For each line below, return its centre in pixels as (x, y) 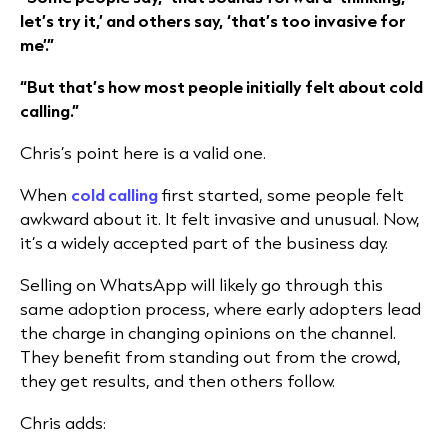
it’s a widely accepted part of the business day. (204, 243)
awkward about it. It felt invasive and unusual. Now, (220, 219)
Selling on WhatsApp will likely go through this (201, 285)
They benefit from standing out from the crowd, (210, 357)
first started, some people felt (281, 195)
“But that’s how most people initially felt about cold (221, 87)
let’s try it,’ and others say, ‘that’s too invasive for (213, 21)
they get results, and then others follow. (177, 381)
